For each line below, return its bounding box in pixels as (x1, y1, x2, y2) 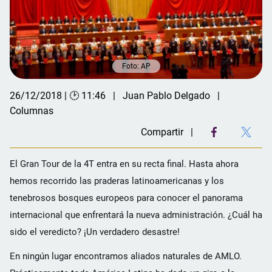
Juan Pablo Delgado (123, 89, 210, 101)
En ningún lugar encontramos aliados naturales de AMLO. (10, 250, 242, 262)
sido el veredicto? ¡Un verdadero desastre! (10, 226, 180, 237)
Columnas (10, 104, 53, 117)
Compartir (141, 126, 183, 138)
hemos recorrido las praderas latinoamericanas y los (10, 175, 224, 186)
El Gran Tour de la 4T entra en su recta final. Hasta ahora (10, 158, 239, 169)
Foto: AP (121, 61, 151, 70)
